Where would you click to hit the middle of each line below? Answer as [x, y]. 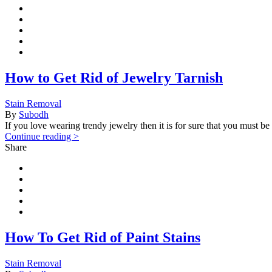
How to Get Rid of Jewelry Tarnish [114, 78]
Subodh [34, 115]
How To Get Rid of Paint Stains [103, 237]
